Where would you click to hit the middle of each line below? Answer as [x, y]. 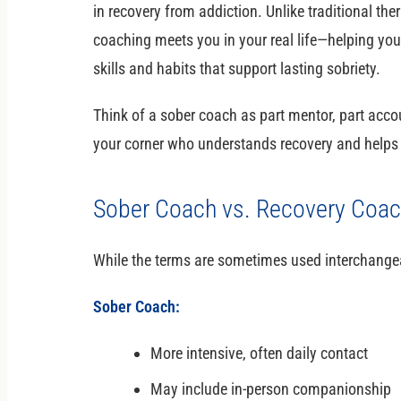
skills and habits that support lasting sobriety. [237, 68]
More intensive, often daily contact [259, 353]
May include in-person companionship [271, 388]
